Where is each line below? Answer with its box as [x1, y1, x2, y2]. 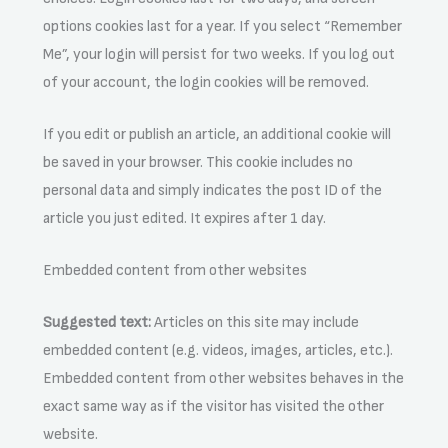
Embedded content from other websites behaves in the [43, 368, 405, 388]
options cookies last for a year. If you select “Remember [43, 16, 403, 36]
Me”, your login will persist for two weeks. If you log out [43, 44, 396, 64]
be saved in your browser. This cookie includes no [43, 152, 354, 172]
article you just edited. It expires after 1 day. [43, 208, 327, 228]
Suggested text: [43, 312, 155, 332]
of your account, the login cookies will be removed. [43, 72, 370, 92]
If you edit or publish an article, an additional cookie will [43, 124, 392, 144]
